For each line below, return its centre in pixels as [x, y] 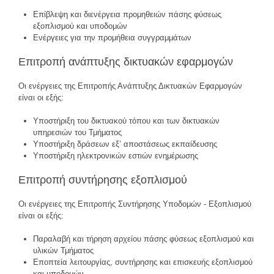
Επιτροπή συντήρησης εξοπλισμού [103, 180]
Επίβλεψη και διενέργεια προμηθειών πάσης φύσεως [127, 14]
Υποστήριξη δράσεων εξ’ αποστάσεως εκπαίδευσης [125, 144]
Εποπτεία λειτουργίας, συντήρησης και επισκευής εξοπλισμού [143, 262]
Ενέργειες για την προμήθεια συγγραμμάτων [112, 37]
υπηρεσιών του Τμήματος [77, 133]
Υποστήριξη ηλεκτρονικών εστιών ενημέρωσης [116, 156]
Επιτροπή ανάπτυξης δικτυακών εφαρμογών [126, 62]
